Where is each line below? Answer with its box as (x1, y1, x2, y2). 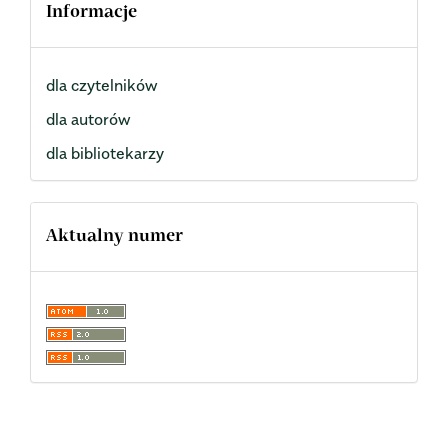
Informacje (46, 4, 137, 21)
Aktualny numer (46, 229, 183, 246)
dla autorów (46, 109, 130, 130)
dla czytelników (46, 75, 157, 96)
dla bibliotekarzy (46, 143, 164, 164)
